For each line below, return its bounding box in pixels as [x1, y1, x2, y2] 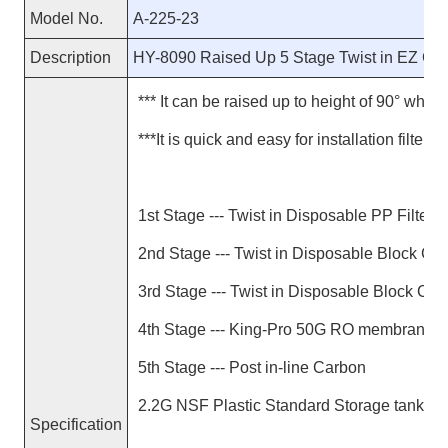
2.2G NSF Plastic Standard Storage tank [137, 397, 424, 415]
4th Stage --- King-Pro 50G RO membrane [137, 321, 434, 339]
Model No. [29, 10, 103, 28]
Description [29, 49, 111, 67]
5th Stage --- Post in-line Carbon [137, 359, 366, 377]
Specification [29, 416, 122, 434]
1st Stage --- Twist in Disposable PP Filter [137, 207, 433, 225]
